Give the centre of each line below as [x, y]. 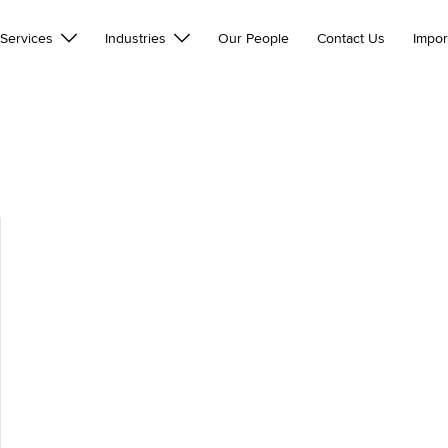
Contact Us [351, 39]
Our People [254, 39]
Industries [136, 39]
